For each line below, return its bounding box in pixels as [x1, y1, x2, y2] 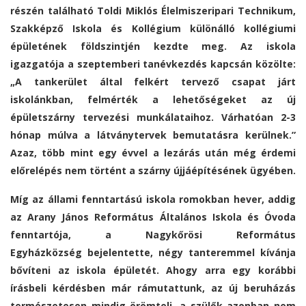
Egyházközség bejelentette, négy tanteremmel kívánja [10, 246, 296, 260]
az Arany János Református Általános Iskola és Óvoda [10, 210, 296, 224]
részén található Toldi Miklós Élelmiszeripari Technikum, [10, 4, 296, 18]
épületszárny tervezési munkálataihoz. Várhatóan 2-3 [10, 111, 296, 124]
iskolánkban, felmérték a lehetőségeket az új [10, 93, 296, 107]
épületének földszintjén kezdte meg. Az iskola [10, 40, 296, 53]
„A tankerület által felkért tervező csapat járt [10, 75, 296, 89]
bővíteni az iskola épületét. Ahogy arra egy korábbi [10, 264, 296, 277]
